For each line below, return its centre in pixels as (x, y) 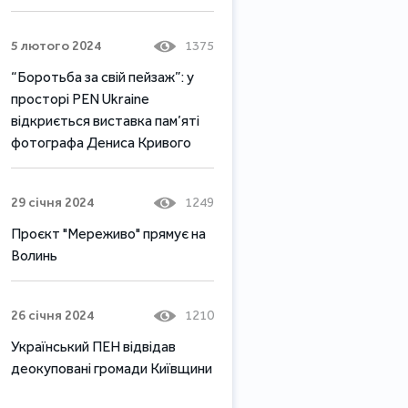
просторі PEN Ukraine (80, 98)
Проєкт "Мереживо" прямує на (108, 233)
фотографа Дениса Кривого (101, 142)
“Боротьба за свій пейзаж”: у (102, 76)
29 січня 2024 (52, 202)
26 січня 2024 (52, 315)
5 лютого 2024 (56, 45)
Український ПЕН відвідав (93, 346)
